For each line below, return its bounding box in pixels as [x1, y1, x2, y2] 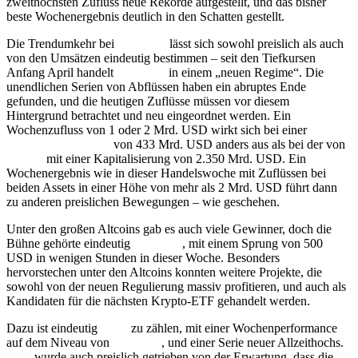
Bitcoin [6, 152, 43, 166]
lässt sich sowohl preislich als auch [166, 37, 344, 51]
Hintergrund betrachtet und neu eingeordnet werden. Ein [6, 109, 291, 123]
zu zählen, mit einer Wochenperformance [128, 321, 337, 336]
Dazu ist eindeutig [6, 321, 101, 336]
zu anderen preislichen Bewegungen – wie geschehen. [6, 195, 280, 209]
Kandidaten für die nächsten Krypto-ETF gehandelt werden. [6, 294, 310, 308]
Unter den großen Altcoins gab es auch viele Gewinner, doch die [6, 222, 332, 237]
